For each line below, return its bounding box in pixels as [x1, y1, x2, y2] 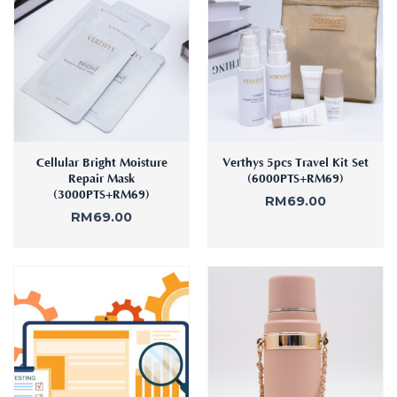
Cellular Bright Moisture [35, 155, 167, 170]
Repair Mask [68, 171, 135, 186]
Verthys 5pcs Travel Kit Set [222, 155, 369, 170]
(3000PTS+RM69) [53, 187, 150, 202]
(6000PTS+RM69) [247, 171, 344, 186]
